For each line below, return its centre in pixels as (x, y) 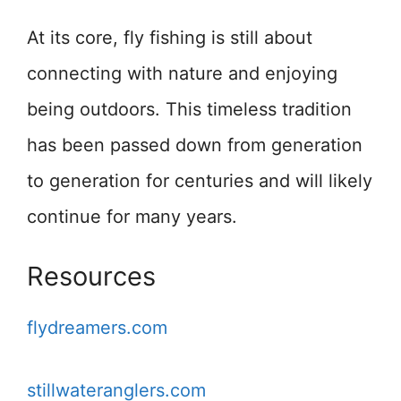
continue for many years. (132, 217)
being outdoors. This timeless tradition (189, 110)
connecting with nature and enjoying (182, 74)
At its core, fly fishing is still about (170, 38)
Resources (91, 277)
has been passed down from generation (195, 145)
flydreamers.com (97, 328)
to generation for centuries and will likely (200, 181)
